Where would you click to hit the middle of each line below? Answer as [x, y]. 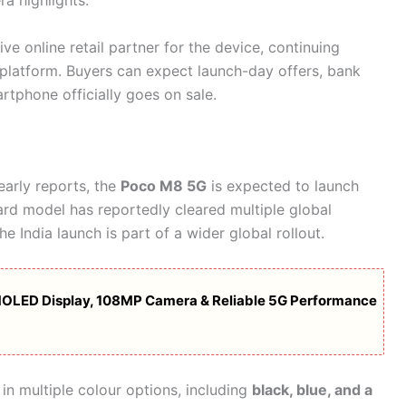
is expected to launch [283, 186]
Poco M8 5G [164, 186]
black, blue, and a [312, 390]
